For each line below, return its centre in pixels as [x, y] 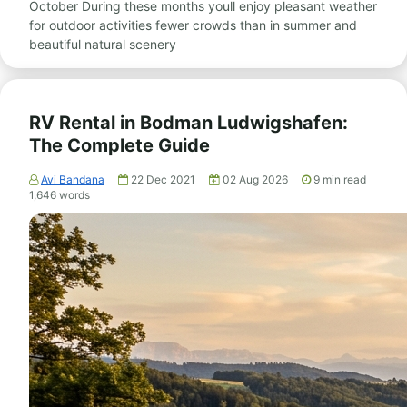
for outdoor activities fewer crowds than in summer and [193, 25]
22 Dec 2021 [164, 179]
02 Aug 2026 [257, 179]
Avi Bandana [73, 179]
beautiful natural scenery [103, 44]
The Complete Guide [119, 145]
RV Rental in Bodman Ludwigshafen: [189, 123]
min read [344, 179]
